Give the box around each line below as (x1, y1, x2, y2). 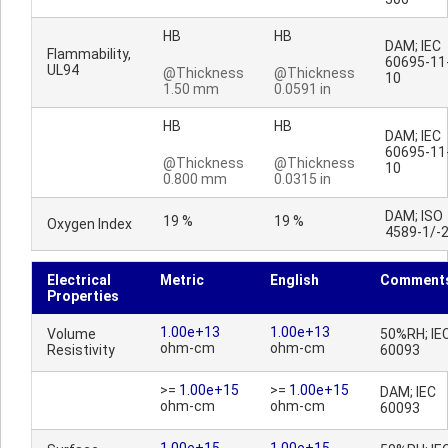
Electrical (47, 272, 111, 288)
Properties (47, 288, 119, 304)
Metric (160, 272, 204, 288)
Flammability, (47, 46, 131, 62)
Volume (47, 326, 96, 342)
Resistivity (47, 342, 115, 358)
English (270, 272, 319, 288)
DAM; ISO (385, 208, 443, 224)
